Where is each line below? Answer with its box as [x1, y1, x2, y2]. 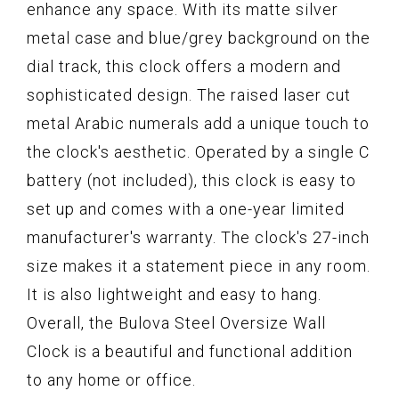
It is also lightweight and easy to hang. [27, 285, 322, 305]
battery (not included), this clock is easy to [27, 171, 356, 191]
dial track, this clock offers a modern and [27, 57, 341, 77]
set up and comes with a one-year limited [27, 199, 345, 219]
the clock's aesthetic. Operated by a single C [27, 142, 370, 162]
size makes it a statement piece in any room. [27, 256, 370, 276]
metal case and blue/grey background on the [27, 28, 370, 48]
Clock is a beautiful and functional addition [27, 342, 353, 362]
